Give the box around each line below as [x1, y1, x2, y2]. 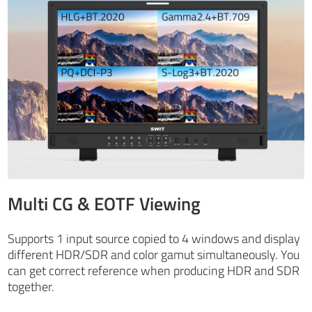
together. [8, 277, 55, 297]
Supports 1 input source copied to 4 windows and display [8, 229, 301, 249]
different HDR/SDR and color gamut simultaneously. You [8, 245, 300, 265]
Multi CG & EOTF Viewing [8, 190, 201, 218]
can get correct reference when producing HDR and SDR [8, 261, 300, 281]
